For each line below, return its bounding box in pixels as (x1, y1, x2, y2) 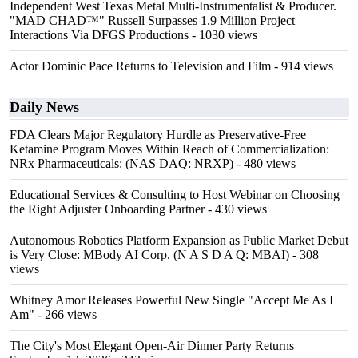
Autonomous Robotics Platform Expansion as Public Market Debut (10, 233, 348, 247)
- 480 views (233, 157, 296, 170)
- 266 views (34, 308, 97, 321)
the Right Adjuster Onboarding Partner (10, 202, 205, 216)
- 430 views (205, 202, 267, 216)
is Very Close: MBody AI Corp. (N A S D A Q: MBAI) (10, 248, 289, 261)
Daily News (10, 99, 79, 115)
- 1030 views (189, 28, 257, 42)
